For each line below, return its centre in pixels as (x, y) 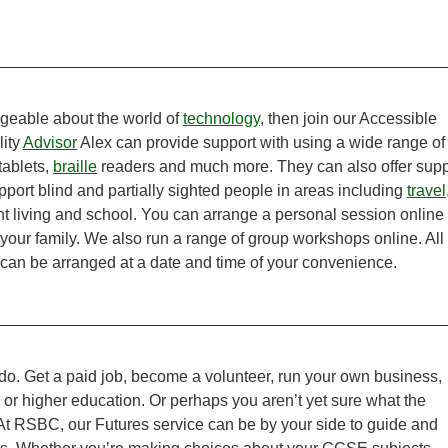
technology (221, 119)
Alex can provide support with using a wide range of (261, 143)
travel (426, 191)
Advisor (50, 143)
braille (75, 167)
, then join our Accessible (348, 119)
